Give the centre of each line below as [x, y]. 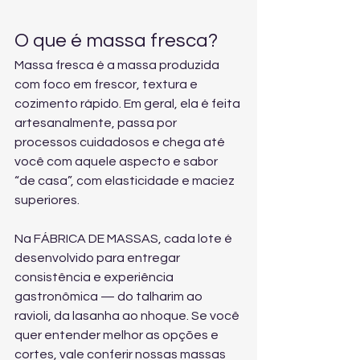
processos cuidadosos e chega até [121, 142]
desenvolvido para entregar [98, 258]
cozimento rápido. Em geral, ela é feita [129, 104]
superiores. [47, 200]
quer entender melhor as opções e [118, 335]
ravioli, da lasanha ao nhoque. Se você [128, 316]
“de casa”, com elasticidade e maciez [126, 181]
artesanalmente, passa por [97, 123]
